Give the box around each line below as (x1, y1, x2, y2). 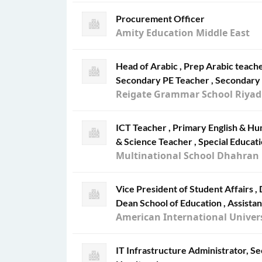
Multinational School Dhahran (116, 149, 259, 162)
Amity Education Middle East (116, 26, 250, 39)
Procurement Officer (116, 13, 205, 24)
